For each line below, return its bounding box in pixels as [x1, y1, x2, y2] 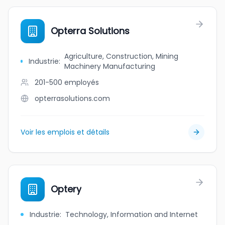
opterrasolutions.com [35, 93, 110, 103]
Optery [51, 183, 81, 195]
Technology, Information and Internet [65, 209, 198, 219]
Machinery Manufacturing [64, 61, 156, 71]
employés [64, 77, 99, 87]
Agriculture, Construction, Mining [64, 51, 179, 61]
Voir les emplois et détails [21, 127, 109, 137]
